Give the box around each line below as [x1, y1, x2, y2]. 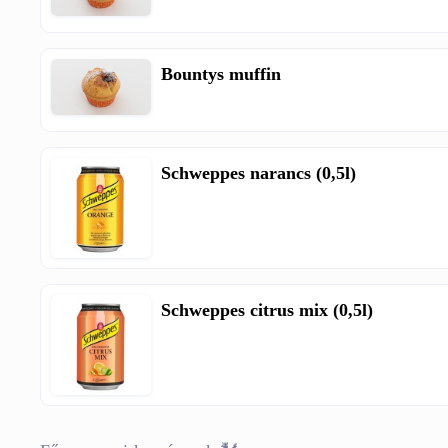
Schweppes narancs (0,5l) [161, 162, 357, 183]
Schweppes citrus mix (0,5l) [161, 299, 374, 320]
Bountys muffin [161, 63, 282, 84]
